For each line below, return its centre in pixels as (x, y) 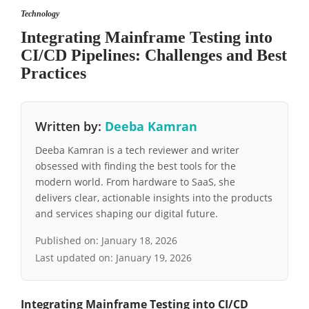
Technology (40, 14)
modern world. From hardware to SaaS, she (135, 182)
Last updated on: (76, 258)
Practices (53, 73)
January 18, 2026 (139, 241)
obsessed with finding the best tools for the (136, 166)
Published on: (68, 241)
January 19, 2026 (154, 258)
